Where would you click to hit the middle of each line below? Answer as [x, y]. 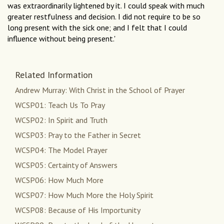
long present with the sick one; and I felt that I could [97, 28]
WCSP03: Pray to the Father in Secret [78, 135]
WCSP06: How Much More [59, 180]
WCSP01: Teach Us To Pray [60, 105]
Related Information [54, 75]
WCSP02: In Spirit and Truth [61, 120]
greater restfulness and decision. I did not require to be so [104, 17]
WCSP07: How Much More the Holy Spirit [84, 195]
